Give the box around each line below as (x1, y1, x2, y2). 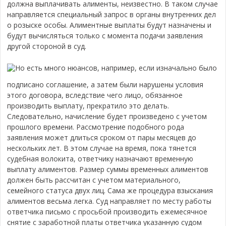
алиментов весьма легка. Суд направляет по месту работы (7, 196, 212, 206)
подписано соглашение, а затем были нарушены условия (7, 80, 204, 89)
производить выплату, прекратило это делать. (7, 101, 169, 110)
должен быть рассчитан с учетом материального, (7, 175, 181, 185)
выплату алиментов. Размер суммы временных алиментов (7, 164, 209, 174)
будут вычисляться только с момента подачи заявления (7, 31, 203, 40)
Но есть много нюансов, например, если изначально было (15, 63, 217, 73)
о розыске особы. (7, 20, 70, 30)
